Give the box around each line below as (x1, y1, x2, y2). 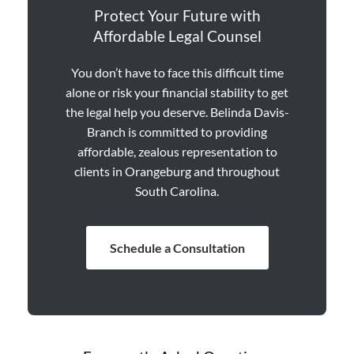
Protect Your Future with (93, 6, 261, 24)
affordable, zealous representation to (77, 143, 277, 159)
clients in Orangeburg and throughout (74, 163, 280, 179)
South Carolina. (135, 183, 219, 198)
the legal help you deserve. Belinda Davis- (65, 104, 289, 119)
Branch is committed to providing (87, 123, 267, 139)
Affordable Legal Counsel (92, 26, 262, 45)
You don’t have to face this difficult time (70, 64, 284, 80)
